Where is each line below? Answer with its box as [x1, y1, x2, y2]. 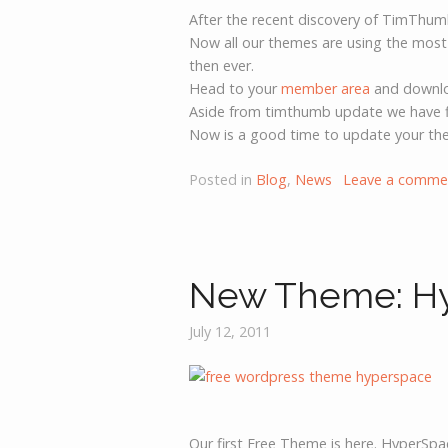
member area [281, 78, 371, 98]
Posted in [189, 169, 257, 189]
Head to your [189, 78, 282, 98]
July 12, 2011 [189, 322, 272, 342]
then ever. [189, 55, 255, 75]
